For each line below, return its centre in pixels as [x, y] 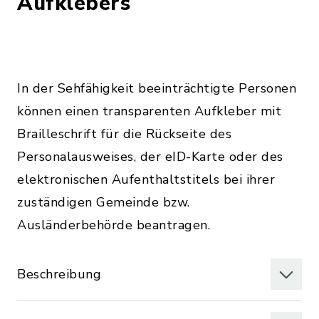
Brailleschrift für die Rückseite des [124, 134]
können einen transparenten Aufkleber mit [149, 111]
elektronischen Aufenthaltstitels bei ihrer [146, 179]
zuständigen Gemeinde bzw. [104, 202]
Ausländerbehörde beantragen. [114, 225]
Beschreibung [59, 274]
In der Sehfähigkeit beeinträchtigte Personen [157, 88]
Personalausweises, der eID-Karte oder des [150, 157]
